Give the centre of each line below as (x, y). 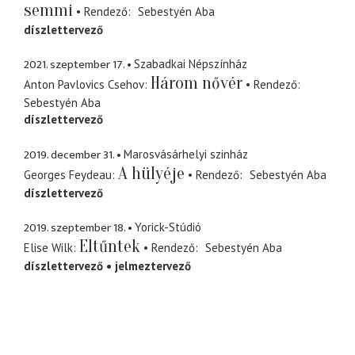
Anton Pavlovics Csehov (84, 85)
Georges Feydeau (68, 174)
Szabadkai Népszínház (191, 64)
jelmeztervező (153, 266)
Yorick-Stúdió (168, 227)
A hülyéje (151, 173)
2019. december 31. (69, 155)
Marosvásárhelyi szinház (186, 154)
